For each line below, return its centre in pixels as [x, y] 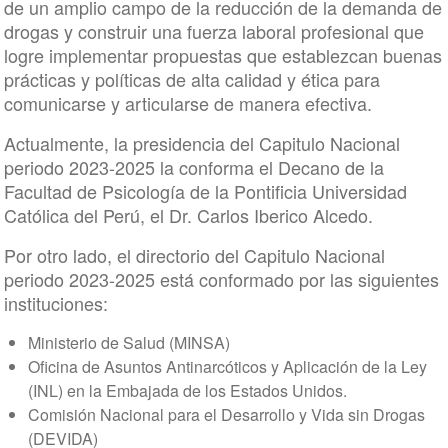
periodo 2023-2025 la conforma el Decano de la [193, 167]
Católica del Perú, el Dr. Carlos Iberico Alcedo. [193, 215]
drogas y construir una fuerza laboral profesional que [213, 31]
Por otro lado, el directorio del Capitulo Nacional [194, 255]
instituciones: [55, 303]
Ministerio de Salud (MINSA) [128, 342]
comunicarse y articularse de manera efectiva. [187, 103]
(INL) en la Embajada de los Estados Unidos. [187, 390]
